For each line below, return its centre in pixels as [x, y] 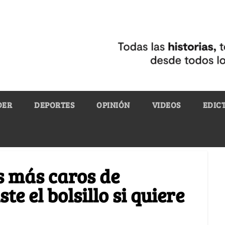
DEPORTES [54, 104]
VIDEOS [166, 104]
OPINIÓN [113, 104]
